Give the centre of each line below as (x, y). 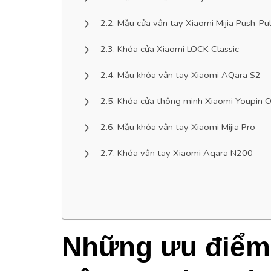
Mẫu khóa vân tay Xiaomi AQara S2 (189, 75)
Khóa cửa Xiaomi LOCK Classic (178, 49)
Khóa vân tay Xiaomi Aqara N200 (185, 153)
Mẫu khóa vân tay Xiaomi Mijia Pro (187, 127)
